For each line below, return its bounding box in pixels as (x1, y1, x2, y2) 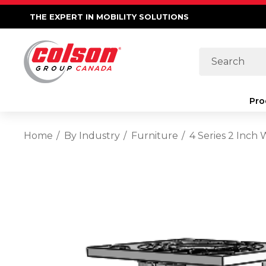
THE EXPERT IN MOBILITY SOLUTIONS (30, 12, 189, 21)
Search (198, 51, 232, 62)
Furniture (131, 130, 178, 141)
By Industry (64, 130, 120, 141)
